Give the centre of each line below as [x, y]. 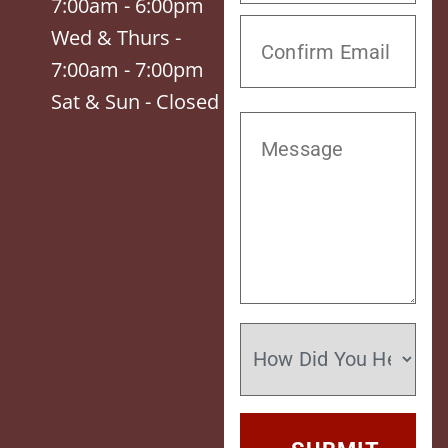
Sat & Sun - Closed [135, 101]
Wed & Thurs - [116, 37]
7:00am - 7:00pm [127, 69]
